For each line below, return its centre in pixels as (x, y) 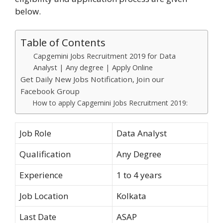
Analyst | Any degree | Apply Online (93, 67)
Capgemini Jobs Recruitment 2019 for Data (104, 56)
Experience (41, 175)
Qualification (45, 154)
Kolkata (131, 196)
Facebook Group (50, 91)
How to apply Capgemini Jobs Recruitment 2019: (110, 103)
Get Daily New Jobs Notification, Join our (92, 79)
